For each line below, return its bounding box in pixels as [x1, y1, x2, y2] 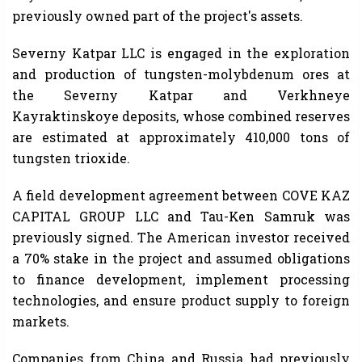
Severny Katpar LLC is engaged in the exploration [12, 44, 350, 62]
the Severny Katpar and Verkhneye [12, 86, 350, 104]
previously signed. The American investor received [12, 229, 350, 246]
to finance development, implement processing [12, 271, 350, 288]
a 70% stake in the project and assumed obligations [12, 250, 350, 267]
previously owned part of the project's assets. [12, 7, 303, 25]
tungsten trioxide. [12, 149, 130, 167]
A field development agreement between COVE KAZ [12, 187, 350, 204]
